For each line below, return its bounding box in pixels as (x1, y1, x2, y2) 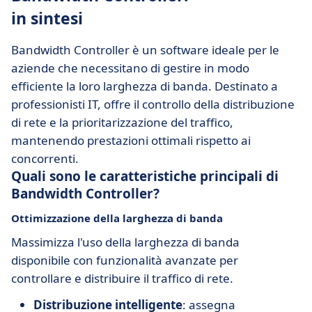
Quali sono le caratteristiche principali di (11, 167, 279, 185)
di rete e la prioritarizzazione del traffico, (11, 114, 233, 130)
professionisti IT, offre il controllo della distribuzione (11, 96, 295, 112)
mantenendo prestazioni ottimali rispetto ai (11, 132, 251, 148)
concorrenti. (11, 150, 79, 166)
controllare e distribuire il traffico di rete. (11, 270, 233, 286)
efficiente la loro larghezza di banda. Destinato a (11, 78, 278, 94)
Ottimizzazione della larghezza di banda (11, 211, 223, 225)
